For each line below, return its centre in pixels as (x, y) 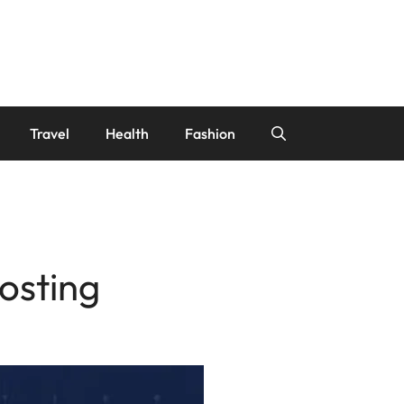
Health (127, 134)
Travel (50, 134)
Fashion (210, 134)
